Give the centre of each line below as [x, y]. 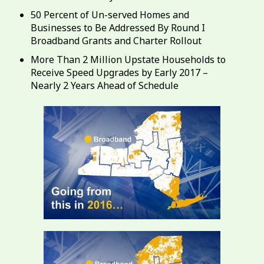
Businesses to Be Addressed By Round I [118, 28]
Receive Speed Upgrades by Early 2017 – [119, 72]
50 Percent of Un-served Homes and [110, 15]
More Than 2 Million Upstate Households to [128, 60]
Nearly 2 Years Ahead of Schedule [105, 85]
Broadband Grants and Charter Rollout [116, 41]
